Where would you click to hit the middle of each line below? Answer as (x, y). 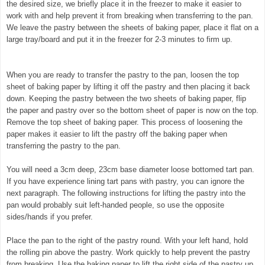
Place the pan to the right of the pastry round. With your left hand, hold (127, 240)
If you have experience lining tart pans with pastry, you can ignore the (125, 181)
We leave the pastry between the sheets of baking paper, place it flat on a (132, 27)
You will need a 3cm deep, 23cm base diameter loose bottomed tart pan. (130, 169)
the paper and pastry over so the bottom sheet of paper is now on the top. (132, 110)
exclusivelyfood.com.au (40, 51)
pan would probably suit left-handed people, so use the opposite (115, 205)
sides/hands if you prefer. (50, 216)
